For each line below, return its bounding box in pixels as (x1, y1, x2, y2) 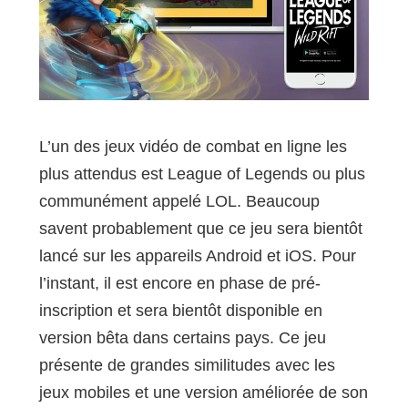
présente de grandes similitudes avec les (38, 356, 335, 375)
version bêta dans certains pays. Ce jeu (38, 329, 326, 348)
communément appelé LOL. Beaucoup (38, 192, 320, 211)
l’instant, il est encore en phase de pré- (38, 274, 321, 293)
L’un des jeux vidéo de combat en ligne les (38, 138, 347, 157)
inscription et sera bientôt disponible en (38, 301, 322, 321)
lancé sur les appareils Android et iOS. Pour (38, 247, 356, 266)
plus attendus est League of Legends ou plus (38, 165, 365, 184)
